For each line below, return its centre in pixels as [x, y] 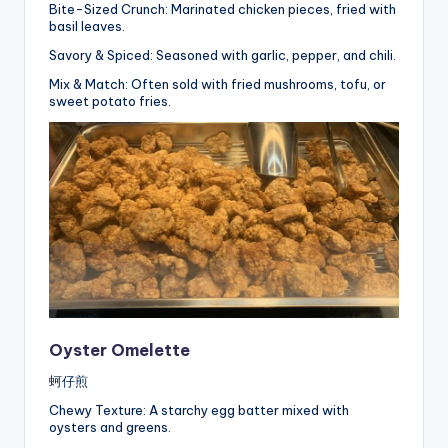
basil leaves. [87, 26]
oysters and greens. [110, 426]
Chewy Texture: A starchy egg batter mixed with [199, 409]
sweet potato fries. [110, 101]
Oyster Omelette [119, 349]
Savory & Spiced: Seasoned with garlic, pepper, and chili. [222, 55]
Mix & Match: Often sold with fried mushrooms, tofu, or [217, 84]
